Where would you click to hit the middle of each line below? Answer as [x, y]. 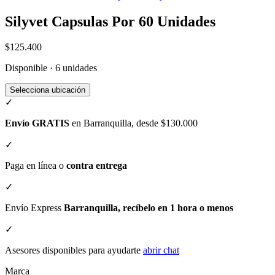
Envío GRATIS [37, 123]
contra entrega [97, 166]
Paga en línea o [36, 166]
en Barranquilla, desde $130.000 [134, 123]
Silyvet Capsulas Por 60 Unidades [110, 21]
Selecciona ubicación [48, 90]
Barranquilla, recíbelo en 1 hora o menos [149, 208]
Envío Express [34, 208]
